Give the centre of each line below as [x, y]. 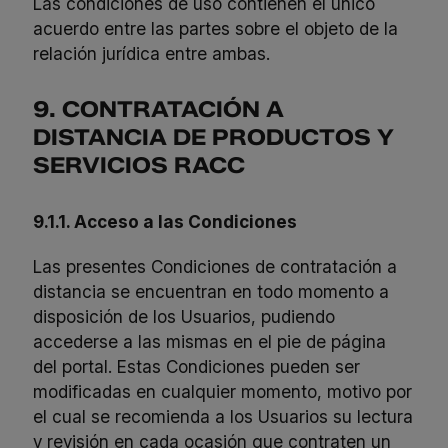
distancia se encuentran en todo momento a [211, 291]
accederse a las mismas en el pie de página [210, 341]
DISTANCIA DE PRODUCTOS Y [214, 137]
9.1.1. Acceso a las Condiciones [165, 221]
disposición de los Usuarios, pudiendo [184, 316]
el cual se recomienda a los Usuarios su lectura [223, 416]
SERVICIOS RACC [139, 165]
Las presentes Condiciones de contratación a [215, 266]
